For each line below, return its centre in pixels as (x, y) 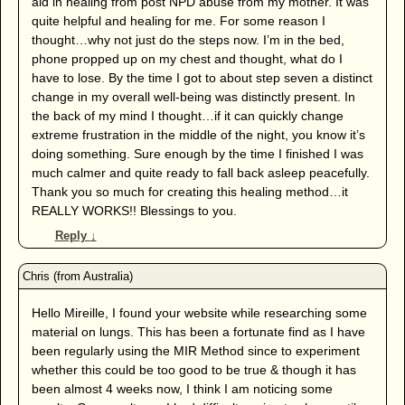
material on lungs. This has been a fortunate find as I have (198, 331)
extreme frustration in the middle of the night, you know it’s (198, 134)
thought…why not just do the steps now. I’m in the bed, (188, 39)
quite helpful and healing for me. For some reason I (178, 20)
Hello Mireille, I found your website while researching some (199, 312)
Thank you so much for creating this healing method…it (189, 191)
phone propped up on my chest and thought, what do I (187, 58)
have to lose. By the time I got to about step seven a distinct (202, 77)
